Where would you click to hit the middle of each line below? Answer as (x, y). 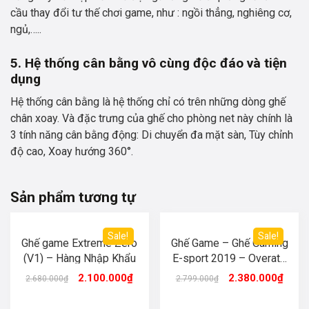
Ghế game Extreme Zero (80, 243)
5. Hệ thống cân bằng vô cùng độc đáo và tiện (149, 63)
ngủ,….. (26, 30)
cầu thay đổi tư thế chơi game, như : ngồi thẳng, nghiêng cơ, (151, 13)
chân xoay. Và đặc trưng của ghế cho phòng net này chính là (151, 119)
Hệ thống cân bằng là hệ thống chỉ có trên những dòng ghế (148, 102)
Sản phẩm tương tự (73, 198)
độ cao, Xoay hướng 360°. (72, 152)
